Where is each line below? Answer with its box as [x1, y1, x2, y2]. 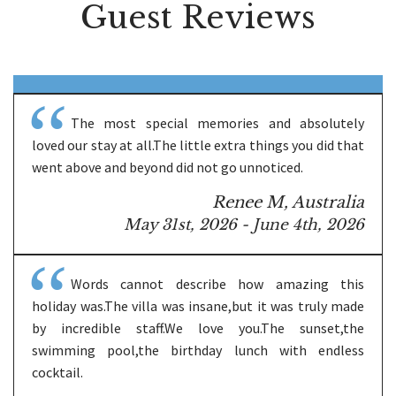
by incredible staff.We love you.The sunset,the [32, 318, 364, 337]
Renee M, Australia [212, 192, 364, 212]
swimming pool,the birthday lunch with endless [32, 340, 364, 359]
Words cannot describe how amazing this [71, 274, 364, 293]
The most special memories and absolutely [71, 113, 364, 132]
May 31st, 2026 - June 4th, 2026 [124, 215, 364, 234]
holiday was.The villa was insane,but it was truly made [32, 296, 364, 315]
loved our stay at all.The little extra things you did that [32, 135, 364, 154]
